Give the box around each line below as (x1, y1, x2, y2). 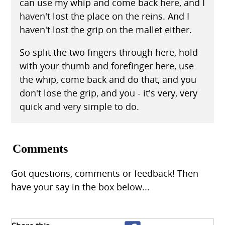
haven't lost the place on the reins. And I (19, 10, 189, 22)
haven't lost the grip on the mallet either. (19, 23, 192, 36)
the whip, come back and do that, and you (19, 73, 196, 85)
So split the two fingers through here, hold (19, 46, 198, 58)
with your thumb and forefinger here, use (19, 59, 194, 72)
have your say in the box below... (11, 180, 150, 193)
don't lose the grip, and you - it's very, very (19, 86, 197, 99)
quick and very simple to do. (19, 100, 139, 113)
